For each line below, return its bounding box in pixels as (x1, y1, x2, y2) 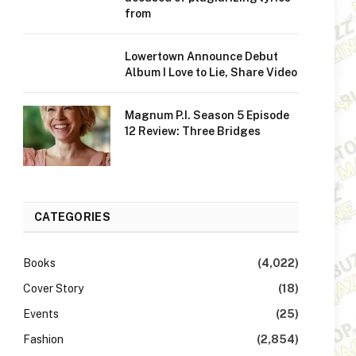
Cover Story (23, 282, 83, 295)
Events (23, 308, 59, 320)
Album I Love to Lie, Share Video (125, 66, 297, 79)
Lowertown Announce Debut (125, 50, 278, 63)
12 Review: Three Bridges (125, 125, 261, 137)
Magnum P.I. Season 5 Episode (125, 109, 289, 122)
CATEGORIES (34, 211, 110, 223)
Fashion (23, 333, 64, 346)
